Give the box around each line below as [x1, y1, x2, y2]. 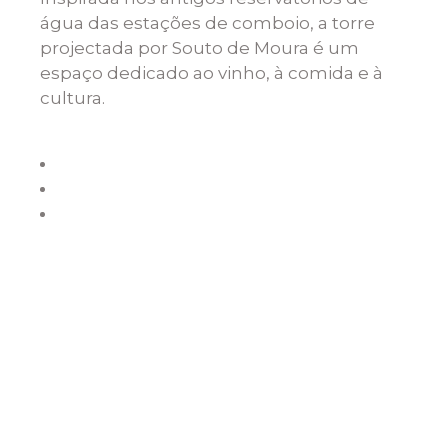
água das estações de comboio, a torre [40, 12, 375, 33]
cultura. [40, 87, 105, 108]
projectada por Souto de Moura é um [40, 37, 359, 58]
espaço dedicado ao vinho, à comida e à [40, 62, 383, 83]
